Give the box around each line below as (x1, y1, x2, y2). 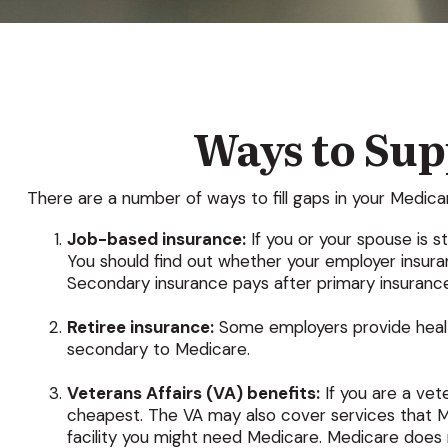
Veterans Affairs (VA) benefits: (66, 381, 320, 404)
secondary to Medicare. (66, 337, 250, 360)
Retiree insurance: (66, 315, 214, 338)
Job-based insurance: (66, 227, 246, 250)
